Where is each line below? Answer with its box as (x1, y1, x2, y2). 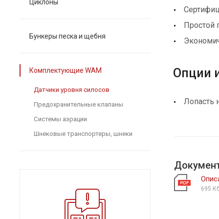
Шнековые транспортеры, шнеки (34, 130, 132, 137)
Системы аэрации (34, 115, 87, 123)
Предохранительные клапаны (34, 101, 123, 108)
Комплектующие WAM (29, 66, 102, 74)
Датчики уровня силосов (34, 86, 109, 93)
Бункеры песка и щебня (29, 32, 106, 40)
